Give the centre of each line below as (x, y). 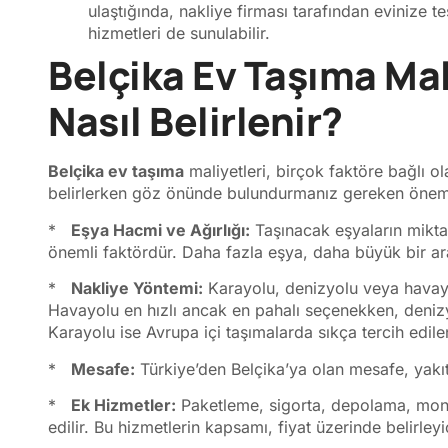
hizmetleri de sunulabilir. (179, 33)
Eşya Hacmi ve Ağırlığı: (160, 229)
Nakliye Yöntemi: (137, 288)
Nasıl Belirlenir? (195, 121)
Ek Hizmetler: (123, 405)
